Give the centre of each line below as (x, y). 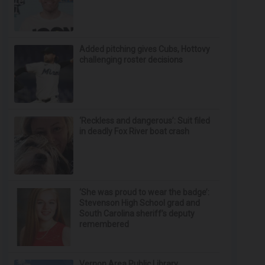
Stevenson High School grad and (140, 203)
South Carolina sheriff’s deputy (137, 214)
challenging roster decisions (131, 60)
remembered (104, 224)
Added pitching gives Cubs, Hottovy (145, 49)
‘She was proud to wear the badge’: (145, 192)
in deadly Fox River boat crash (135, 131)
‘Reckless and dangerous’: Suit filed (145, 121)
